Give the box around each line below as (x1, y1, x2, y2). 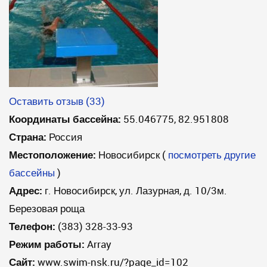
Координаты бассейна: (9, 112, 121, 126)
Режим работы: (9, 237, 85, 251)
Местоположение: (9, 148, 96, 162)
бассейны (9, 166, 55, 179)
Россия (49, 130, 82, 144)
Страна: (9, 130, 46, 144)
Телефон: (9, 219, 55, 233)
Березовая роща (9, 201, 85, 215)
